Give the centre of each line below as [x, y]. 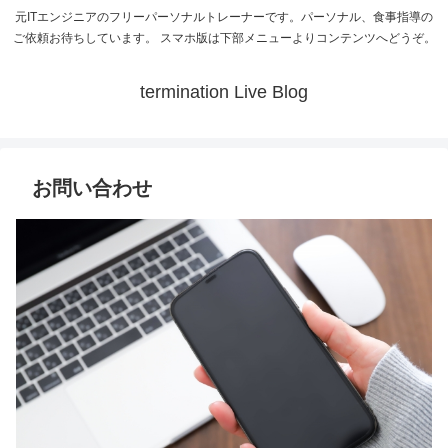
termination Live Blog [224, 92]
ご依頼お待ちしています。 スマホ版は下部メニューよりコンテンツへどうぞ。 [224, 38]
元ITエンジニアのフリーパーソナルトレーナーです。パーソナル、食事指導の [224, 17]
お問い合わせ [92, 188]
